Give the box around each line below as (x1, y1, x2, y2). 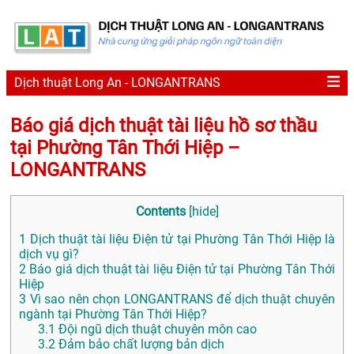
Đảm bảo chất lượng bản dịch (55, 337, 224, 352)
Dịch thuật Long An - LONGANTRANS (14, 75, 220, 91)
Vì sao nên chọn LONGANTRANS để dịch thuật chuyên (26, 292, 335, 307)
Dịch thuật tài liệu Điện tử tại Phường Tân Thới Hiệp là (26, 232, 335, 247)
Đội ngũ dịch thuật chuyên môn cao (55, 322, 257, 337)
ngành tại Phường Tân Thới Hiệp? (19, 307, 207, 322)
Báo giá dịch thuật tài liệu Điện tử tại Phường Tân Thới (26, 262, 335, 277)
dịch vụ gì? (19, 247, 79, 262)
